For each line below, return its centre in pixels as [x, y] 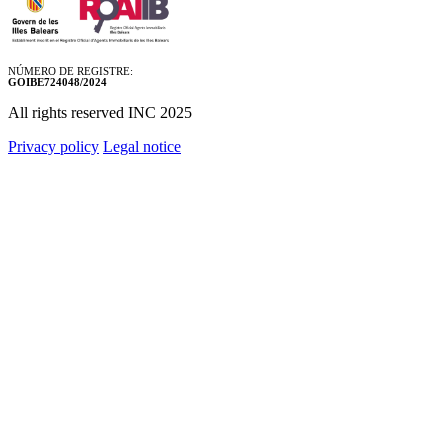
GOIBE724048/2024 [57, 81]
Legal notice [142, 146]
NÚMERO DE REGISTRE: [70, 70]
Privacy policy [53, 146]
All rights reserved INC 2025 [100, 112]
